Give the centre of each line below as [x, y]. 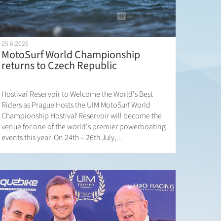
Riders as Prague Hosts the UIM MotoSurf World [76, 105]
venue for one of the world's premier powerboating [83, 127]
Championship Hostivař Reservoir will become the [81, 116]
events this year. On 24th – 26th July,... [62, 138]
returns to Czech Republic [59, 66]
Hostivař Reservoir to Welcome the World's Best [77, 94]
